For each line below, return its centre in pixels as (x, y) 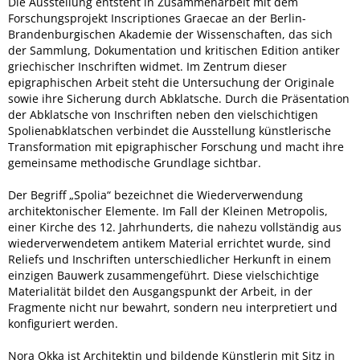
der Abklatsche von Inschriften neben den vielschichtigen (163, 115)
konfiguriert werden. (63, 323)
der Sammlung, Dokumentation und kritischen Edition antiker (174, 50)
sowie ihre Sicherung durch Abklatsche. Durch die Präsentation (179, 98)
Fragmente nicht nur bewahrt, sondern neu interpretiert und (173, 307)
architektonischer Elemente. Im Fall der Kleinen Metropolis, (168, 211)
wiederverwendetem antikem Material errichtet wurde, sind (170, 243)
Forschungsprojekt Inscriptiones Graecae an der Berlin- (157, 18)
